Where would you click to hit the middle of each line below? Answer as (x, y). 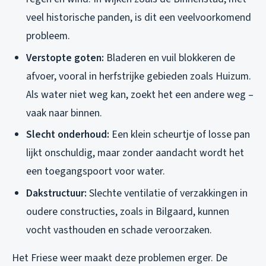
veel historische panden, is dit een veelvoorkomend (139, 18)
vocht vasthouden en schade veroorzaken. (119, 230)
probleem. (48, 36)
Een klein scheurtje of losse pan (180, 135)
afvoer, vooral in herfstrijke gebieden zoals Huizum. (139, 76)
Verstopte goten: (65, 58)
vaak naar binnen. (64, 113)
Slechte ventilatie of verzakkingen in (167, 193)
